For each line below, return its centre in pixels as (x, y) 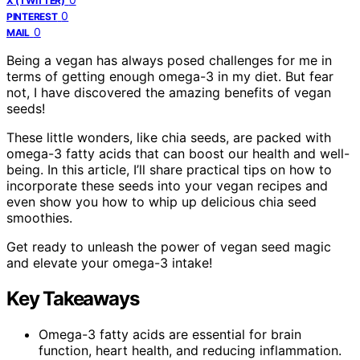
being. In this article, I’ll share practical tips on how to (169, 170)
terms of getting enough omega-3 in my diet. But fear (170, 77)
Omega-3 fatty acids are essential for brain (170, 335)
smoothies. (39, 218)
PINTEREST (32, 17)
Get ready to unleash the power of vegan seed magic (169, 247)
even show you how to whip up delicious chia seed (162, 202)
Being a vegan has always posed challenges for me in (169, 61)
